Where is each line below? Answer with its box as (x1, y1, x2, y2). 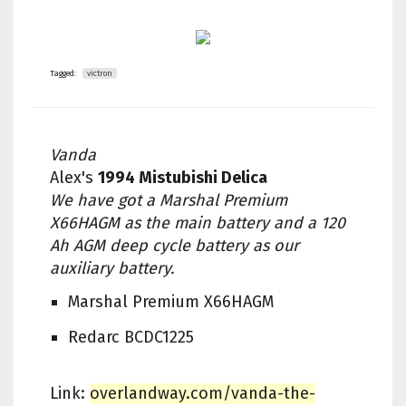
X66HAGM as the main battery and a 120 (50, 212, 345, 233)
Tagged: (50, 68, 76, 78)
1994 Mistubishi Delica (98, 167, 267, 188)
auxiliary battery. (50, 257, 174, 278)
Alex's (50, 167, 98, 188)
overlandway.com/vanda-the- (90, 382, 315, 403)
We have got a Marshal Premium (50, 189, 287, 210)
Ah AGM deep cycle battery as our (50, 235, 299, 256)
